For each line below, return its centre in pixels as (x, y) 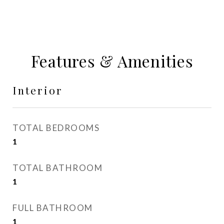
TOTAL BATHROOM (57, 168)
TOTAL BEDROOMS (56, 128)
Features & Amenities (112, 61)
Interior (38, 90)
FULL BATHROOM (53, 208)
